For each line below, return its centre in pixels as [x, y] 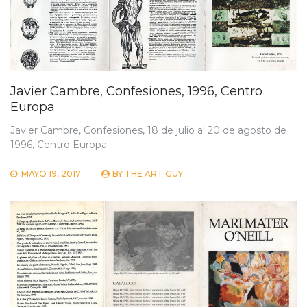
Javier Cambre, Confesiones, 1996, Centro [136, 91]
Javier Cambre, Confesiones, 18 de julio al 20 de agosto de [148, 131]
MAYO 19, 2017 [51, 174]
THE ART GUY [154, 174]
